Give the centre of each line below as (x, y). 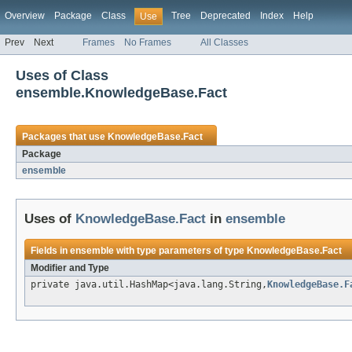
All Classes (224, 43)
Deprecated (225, 16)
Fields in (50, 251)
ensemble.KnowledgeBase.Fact (121, 93)
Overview (25, 16)
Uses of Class (62, 75)
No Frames (148, 43)
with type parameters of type (180, 251)
